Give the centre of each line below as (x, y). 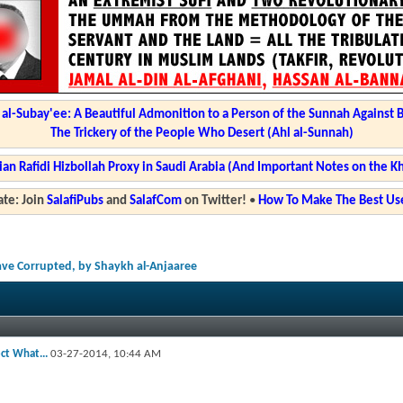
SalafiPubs (75, 201)
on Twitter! (214, 201)
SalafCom (155, 201)
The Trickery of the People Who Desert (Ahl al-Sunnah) (201, 134)
